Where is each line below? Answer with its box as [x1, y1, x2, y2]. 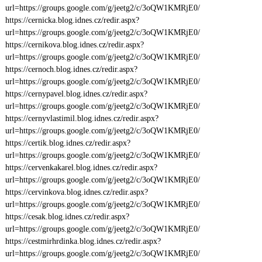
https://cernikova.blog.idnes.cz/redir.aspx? [5, 40, 144, 49]
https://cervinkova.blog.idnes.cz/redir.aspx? [5, 188, 148, 196]
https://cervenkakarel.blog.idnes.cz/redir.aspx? [5, 163, 157, 172]
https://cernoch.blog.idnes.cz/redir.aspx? [5, 65, 137, 74]
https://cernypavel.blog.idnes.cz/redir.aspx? [5, 89, 147, 98]
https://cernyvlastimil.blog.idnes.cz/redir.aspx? [5, 114, 158, 123]
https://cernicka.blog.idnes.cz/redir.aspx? [5, 16, 139, 25]
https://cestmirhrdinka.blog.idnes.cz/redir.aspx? [5, 237, 161, 246]
